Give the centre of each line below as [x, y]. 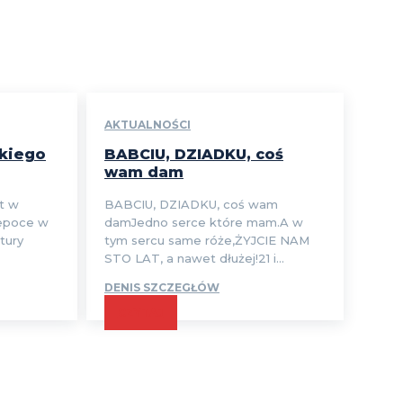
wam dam [143, 173]
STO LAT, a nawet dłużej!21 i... [194, 259]
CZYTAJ [140, 313]
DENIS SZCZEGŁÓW [161, 288]
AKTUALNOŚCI [147, 125]
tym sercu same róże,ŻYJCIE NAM [206, 241]
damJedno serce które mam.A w [203, 223]
